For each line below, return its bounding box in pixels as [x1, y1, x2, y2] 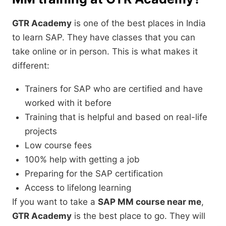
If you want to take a [12, 197, 98, 207]
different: [12, 61, 49, 71]
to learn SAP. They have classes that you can [12, 32, 195, 43]
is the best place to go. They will [72, 211, 205, 221]
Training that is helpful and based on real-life [25, 112, 207, 123]
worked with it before [25, 98, 111, 108]
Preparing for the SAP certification [25, 168, 163, 179]
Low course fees [25, 140, 92, 151]
